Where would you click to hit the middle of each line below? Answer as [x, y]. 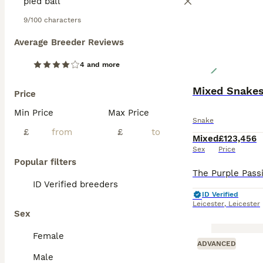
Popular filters [45, 162]
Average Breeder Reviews [69, 42]
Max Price [129, 113]
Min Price [34, 113]
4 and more [100, 65]
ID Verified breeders [75, 184]
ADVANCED [217, 244]
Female [48, 236]
